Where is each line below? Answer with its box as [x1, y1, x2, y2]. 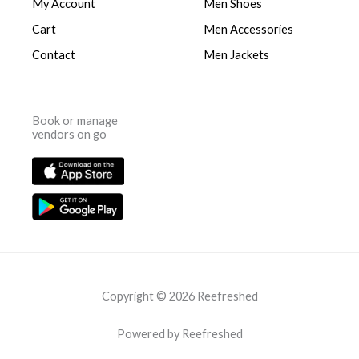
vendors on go [32, 127, 107, 141]
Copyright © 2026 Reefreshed [101, 288, 258, 303]
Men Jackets [204, 47, 269, 62]
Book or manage [32, 113, 118, 127]
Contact [32, 47, 75, 62]
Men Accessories [204, 22, 293, 36]
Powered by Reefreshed [116, 326, 243, 341]
